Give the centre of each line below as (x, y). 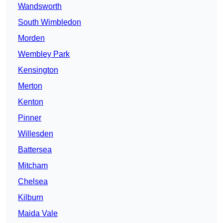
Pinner (30, 118)
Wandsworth (40, 6)
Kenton (31, 102)
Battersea (35, 150)
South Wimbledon (50, 22)
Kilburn (31, 198)
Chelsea (33, 182)
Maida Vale (38, 214)
